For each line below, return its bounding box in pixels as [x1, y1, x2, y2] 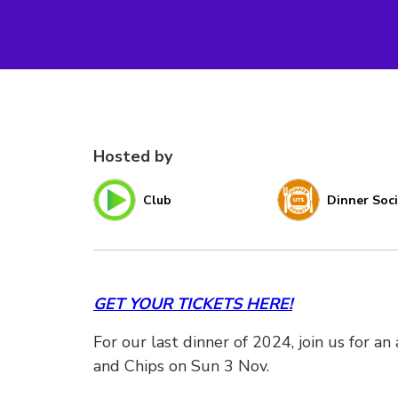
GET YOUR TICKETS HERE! [93, 293, 292, 314]
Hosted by [93, 146, 172, 167]
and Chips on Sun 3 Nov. [93, 355, 269, 377]
